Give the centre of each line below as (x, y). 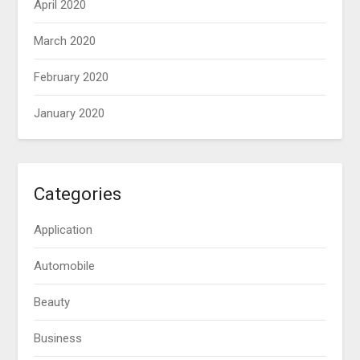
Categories (78, 194)
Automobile (65, 266)
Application (63, 230)
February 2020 (72, 78)
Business (58, 339)
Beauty (52, 303)
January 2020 (70, 114)
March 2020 (65, 41)
